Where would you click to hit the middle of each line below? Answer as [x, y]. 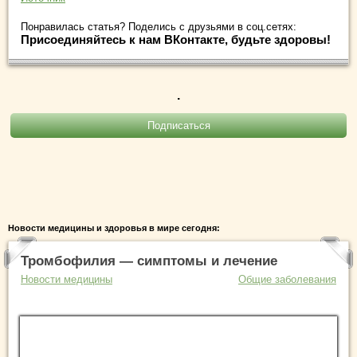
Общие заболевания [287, 280]
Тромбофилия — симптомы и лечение [149, 261]
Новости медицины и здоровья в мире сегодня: [114, 228]
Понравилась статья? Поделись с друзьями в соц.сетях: [159, 27]
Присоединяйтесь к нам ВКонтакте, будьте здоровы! [176, 40]
